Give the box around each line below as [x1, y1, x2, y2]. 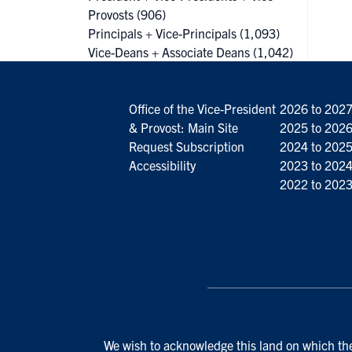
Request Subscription [128, 138, 244, 154]
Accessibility [128, 157, 196, 173]
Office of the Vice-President [128, 101, 276, 116]
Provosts [88, 6, 134, 22]
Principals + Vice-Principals [88, 25, 236, 41]
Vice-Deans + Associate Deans [88, 44, 250, 60]
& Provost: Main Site [128, 119, 238, 135]
